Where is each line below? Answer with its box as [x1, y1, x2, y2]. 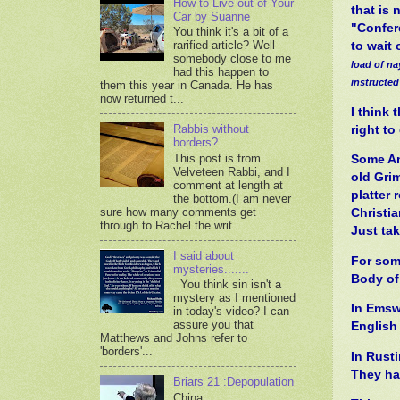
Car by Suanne [173, 9, 251, 23]
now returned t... [100, 92, 184, 106]
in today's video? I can [173, 304, 290, 319]
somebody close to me [173, 52, 292, 66]
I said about [173, 248, 235, 262]
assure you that [173, 318, 254, 332]
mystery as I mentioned [173, 291, 296, 305]
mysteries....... [173, 262, 250, 276]
